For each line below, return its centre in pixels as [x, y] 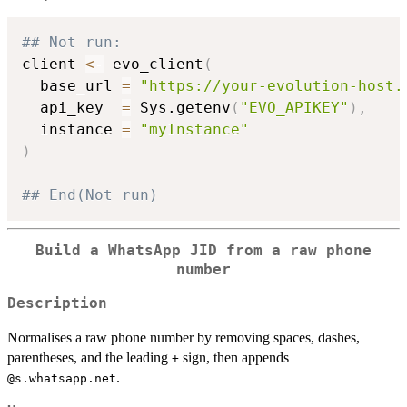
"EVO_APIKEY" [294, 108]
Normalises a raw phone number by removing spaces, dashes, [184, 338]
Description [57, 304]
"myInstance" [194, 130]
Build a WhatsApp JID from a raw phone [203, 251]
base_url [72, 86]
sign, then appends [234, 358]
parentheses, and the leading [89, 358]
